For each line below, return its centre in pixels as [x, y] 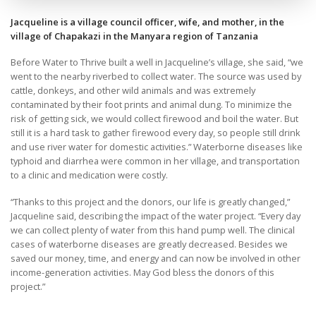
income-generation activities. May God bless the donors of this [142, 272]
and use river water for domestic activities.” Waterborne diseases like [157, 147]
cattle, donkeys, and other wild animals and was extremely [133, 91]
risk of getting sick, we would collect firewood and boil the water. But [154, 119]
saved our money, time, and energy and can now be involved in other [156, 258]
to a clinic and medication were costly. [89, 175]
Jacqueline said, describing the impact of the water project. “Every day [156, 215]
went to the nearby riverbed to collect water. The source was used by [156, 77]
